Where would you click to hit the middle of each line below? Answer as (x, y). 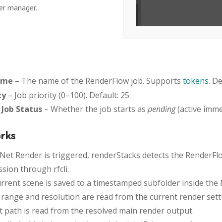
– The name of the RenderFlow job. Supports (98, 81)
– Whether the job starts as (95, 109)
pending (162, 109)
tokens (196, 81)
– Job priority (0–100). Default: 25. (69, 95)
